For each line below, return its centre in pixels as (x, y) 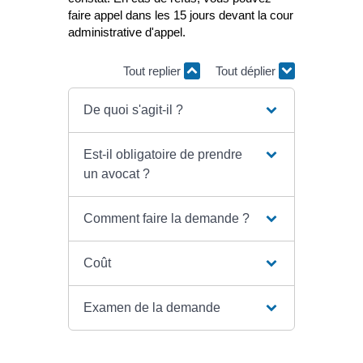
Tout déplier (247, 70)
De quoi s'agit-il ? (133, 110)
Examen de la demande (152, 308)
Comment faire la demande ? (166, 219)
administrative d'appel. (127, 32)
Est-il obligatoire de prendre (162, 155)
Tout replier (154, 70)
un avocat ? (116, 174)
